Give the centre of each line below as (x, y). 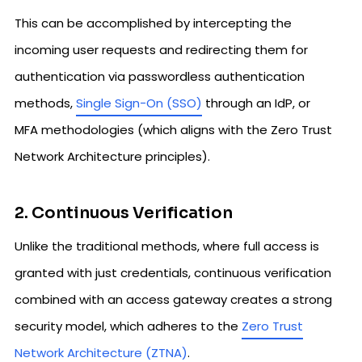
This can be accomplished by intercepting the (153, 23)
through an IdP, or (256, 103)
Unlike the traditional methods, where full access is (167, 246)
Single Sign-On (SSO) (139, 103)
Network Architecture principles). (112, 156)
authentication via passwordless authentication (160, 76)
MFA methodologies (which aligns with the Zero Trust (173, 129)
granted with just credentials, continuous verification (173, 272)
